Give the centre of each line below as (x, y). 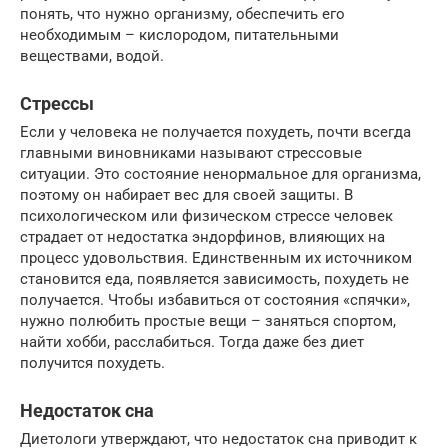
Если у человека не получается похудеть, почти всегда (215, 131)
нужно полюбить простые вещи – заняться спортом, (208, 320)
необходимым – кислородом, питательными (179, 34)
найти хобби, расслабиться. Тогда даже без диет (192, 341)
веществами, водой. (92, 55)
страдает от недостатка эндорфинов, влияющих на (202, 236)
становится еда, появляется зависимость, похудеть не (214, 278)
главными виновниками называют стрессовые (191, 152)
